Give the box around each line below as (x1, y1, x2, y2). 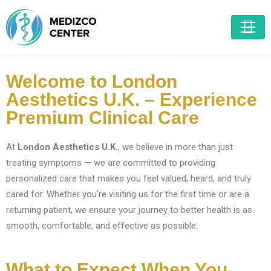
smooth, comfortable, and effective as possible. (6, 220, 198, 231)
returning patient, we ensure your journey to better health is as (6, 204, 252, 215)
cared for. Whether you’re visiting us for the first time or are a (6, 189, 249, 200)
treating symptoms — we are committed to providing (6, 157, 215, 168)
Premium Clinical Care (6, 108, 199, 128)
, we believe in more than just (118, 142, 233, 152)
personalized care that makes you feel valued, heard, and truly (6, 173, 251, 184)
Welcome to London (6, 71, 177, 91)
